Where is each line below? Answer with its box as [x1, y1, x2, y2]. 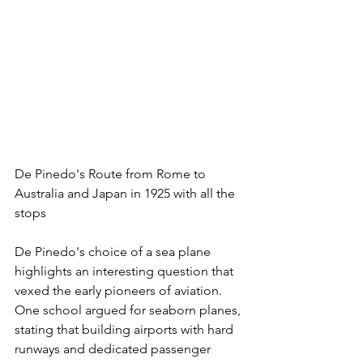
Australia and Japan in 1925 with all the [15, 186, 238, 202]
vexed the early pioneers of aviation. [15, 283, 225, 299]
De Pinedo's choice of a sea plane [15, 244, 214, 260]
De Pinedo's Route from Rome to [15, 166, 209, 182]
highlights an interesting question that [15, 263, 237, 280]
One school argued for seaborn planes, [15, 302, 244, 318]
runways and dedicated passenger [15, 341, 214, 357]
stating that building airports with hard [15, 322, 237, 338]
